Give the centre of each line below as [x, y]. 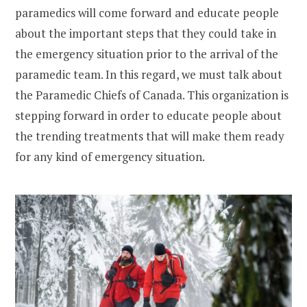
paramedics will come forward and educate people [147, 12]
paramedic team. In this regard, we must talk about [149, 74]
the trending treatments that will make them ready [150, 136]
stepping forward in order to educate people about [148, 115]
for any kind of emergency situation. [110, 156]
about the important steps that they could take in [146, 33]
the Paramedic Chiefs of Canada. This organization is [152, 95]
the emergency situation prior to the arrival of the [147, 53]
